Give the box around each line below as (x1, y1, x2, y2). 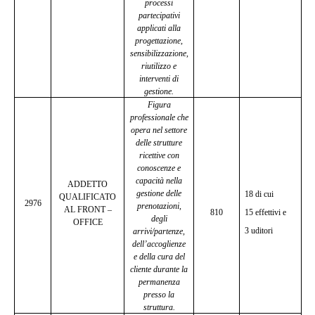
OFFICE (72, 217, 103, 227)
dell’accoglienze (132, 239, 186, 249)
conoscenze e (137, 163, 181, 173)
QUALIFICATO (59, 192, 116, 202)
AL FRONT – (63, 205, 112, 214)
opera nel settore (131, 125, 187, 135)
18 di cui (245, 189, 274, 199)
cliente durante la (130, 264, 188, 274)
